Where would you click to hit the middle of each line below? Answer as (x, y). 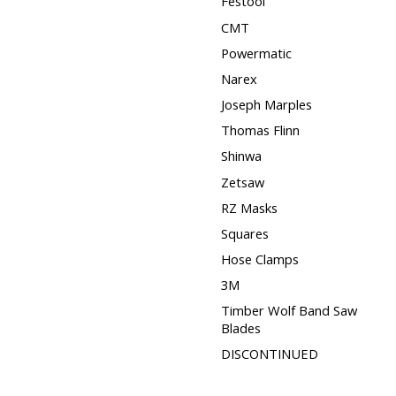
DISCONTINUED (269, 354)
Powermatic (256, 53)
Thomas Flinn (260, 130)
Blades (240, 328)
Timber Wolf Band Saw (289, 311)
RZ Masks (249, 207)
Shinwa (241, 156)
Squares (244, 233)
